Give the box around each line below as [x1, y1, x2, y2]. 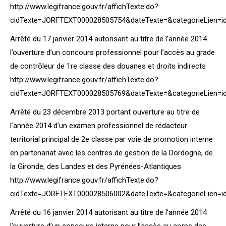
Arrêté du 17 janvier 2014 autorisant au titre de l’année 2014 [10, 34, 207, 43]
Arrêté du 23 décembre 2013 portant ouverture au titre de [10, 107, 200, 117]
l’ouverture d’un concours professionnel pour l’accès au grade [10, 48, 215, 57]
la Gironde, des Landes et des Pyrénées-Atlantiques [10, 162, 181, 171]
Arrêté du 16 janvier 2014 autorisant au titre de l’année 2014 [10, 208, 207, 217]
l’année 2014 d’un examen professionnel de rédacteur [10, 121, 187, 130]
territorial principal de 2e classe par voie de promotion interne [10, 135, 213, 144]
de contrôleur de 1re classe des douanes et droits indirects [10, 62, 206, 71]
